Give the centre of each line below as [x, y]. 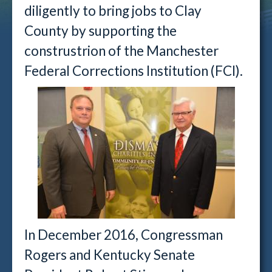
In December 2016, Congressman [124, 235]
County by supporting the [100, 31]
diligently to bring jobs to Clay [113, 11]
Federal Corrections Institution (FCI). [134, 71]
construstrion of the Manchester [121, 51]
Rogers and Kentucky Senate [110, 255]
